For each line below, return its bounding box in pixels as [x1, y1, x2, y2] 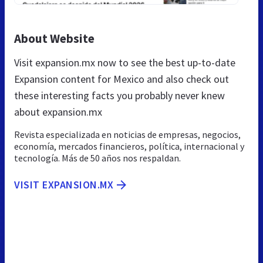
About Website [14, 30, 95, 46]
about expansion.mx [14, 104, 102, 119]
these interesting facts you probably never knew [14, 88, 225, 102]
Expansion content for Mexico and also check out [14, 72, 229, 86]
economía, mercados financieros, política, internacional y [14, 140, 244, 152]
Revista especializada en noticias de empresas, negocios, [14, 128, 241, 140]
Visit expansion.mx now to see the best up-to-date [14, 55, 235, 69]
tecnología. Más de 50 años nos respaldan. [14, 151, 181, 164]
